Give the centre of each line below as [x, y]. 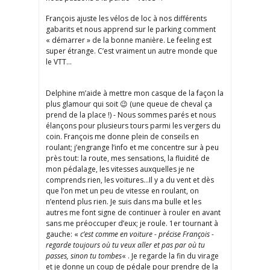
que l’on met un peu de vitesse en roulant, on [122, 191]
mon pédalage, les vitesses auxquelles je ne [120, 169]
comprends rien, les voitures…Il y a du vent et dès [130, 180]
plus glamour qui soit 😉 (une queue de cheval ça [129, 104]
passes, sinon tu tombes [84, 256]
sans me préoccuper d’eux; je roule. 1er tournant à [132, 224]
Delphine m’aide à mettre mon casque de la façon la [135, 93]
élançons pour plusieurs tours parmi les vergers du [133, 126]
